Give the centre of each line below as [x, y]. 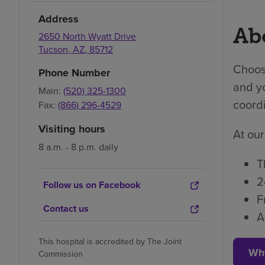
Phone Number [74, 73]
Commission [61, 254]
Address [59, 19]
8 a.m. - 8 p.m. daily [78, 147]
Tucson [53, 49]
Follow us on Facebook [92, 185]
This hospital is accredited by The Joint [110, 242]
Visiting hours [72, 129]
